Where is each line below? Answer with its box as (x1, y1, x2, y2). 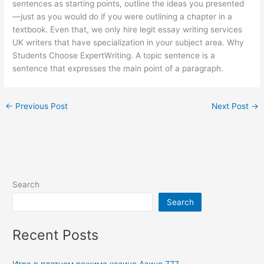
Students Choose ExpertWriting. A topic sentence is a (12, 51, 216, 61)
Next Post (211, 101, 251, 111)
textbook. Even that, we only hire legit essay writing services (12, 25, 243, 35)
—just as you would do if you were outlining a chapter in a (12, 12, 233, 22)
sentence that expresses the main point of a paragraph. (12, 64, 224, 74)
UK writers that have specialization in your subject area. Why (12, 38, 245, 48)
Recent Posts (12, 226, 99, 244)
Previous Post (13, 101, 68, 111)
